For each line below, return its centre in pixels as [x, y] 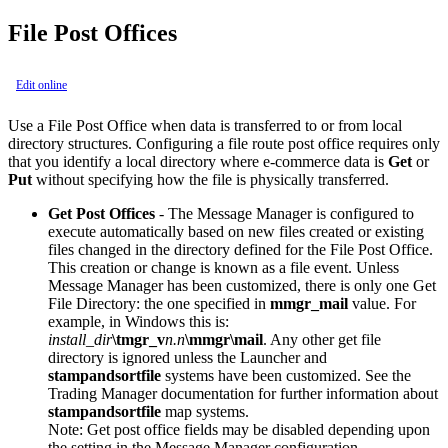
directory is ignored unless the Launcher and [187, 357]
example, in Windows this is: [138, 321]
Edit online [41, 84]
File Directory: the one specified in [159, 303]
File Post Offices [92, 32]
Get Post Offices [101, 213]
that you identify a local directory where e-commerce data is [198, 161]
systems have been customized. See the [286, 375]
